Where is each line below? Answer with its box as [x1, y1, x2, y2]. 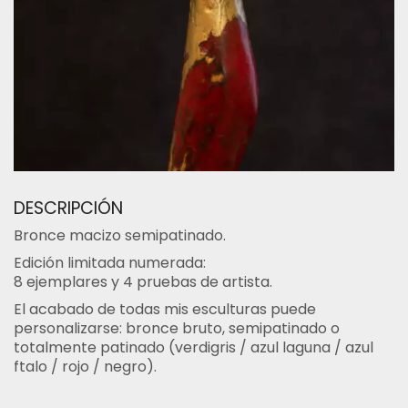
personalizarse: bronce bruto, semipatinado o [14, 318, 340, 339]
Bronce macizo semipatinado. [14, 224, 226, 246]
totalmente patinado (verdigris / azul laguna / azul [14, 337, 373, 358]
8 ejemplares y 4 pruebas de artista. [14, 270, 272, 292]
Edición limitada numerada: [14, 251, 206, 273]
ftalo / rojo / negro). [14, 356, 157, 377]
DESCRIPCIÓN [14, 195, 123, 220]
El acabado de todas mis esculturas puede [14, 299, 316, 320]
